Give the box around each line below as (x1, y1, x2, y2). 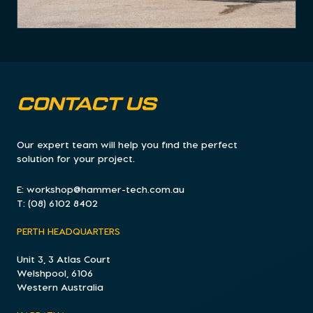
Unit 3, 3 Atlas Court (17, 253, 110, 265)
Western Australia (17, 281, 103, 293)
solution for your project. (17, 152, 135, 165)
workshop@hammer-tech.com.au (27, 183, 184, 196)
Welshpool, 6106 (17, 267, 93, 279)
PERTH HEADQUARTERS (17, 225, 120, 238)
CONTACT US (17, 96, 156, 116)
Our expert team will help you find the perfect (17, 138, 238, 151)
